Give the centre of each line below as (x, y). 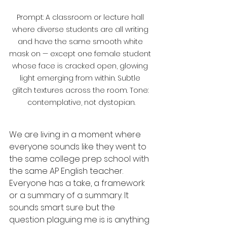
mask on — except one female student (81, 54)
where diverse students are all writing (81, 29)
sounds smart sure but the (63, 207)
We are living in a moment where (76, 135)
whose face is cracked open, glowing (81, 66)
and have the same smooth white (81, 42)
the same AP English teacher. (67, 171)
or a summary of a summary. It (70, 195)
